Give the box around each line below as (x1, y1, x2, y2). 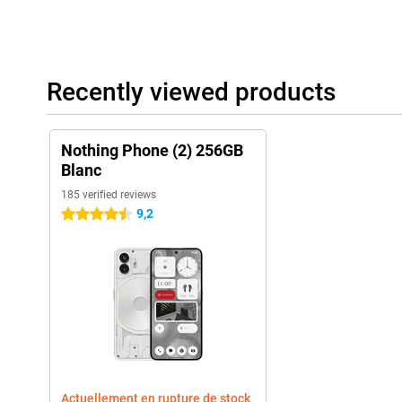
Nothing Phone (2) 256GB (61, 141, 243, 161)
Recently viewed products (47, 77, 336, 108)
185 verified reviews (61, 188, 156, 202)
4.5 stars (61, 207, 110, 223)
